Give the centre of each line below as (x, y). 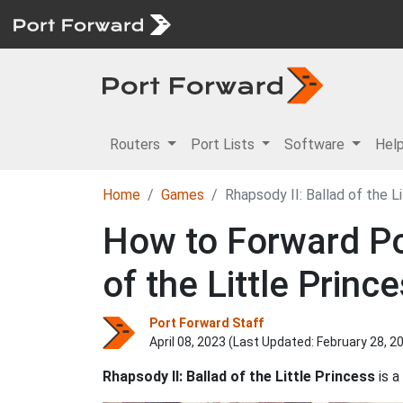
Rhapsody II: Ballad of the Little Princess (239, 376)
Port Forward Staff (206, 323)
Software (317, 144)
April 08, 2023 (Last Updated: (233, 342)
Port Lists (224, 144)
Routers (137, 144)
